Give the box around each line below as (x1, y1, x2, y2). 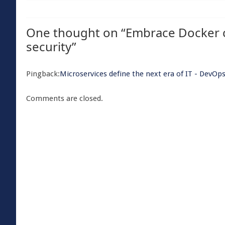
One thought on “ (26, 24, 126, 41)
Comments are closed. (26, 93, 103, 103)
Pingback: (26, 69, 60, 78)
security (26, 38, 72, 55)
